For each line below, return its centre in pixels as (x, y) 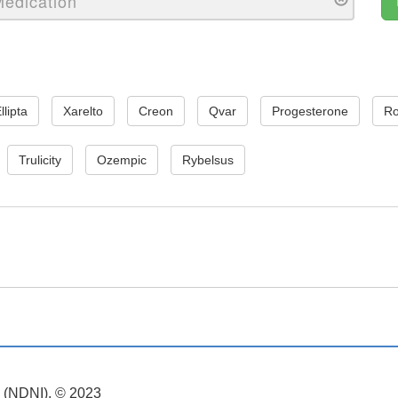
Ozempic (122, 160)
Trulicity (40, 160)
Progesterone (310, 111)
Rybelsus (208, 160)
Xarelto (84, 111)
